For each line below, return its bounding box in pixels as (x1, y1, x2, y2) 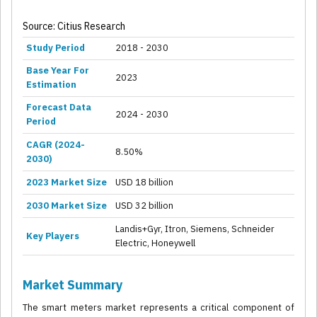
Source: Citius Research (23, 20, 125, 33)
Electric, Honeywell (115, 237, 195, 250)
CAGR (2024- (26, 139, 85, 151)
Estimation (26, 79, 76, 91)
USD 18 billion (115, 176, 173, 189)
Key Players (26, 230, 79, 243)
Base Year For (26, 64, 89, 77)
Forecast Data (26, 101, 91, 114)
